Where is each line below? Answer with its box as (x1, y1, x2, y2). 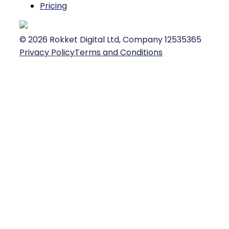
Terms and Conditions (75, 47, 163, 59)
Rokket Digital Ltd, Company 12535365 (48, 34, 201, 46)
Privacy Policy (19, 47, 75, 59)
